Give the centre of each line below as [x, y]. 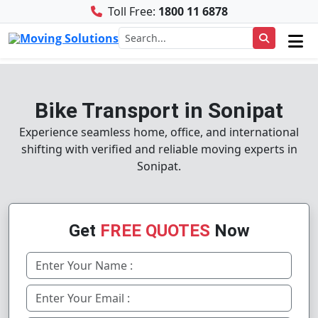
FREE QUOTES [155, 231]
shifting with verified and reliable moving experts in [159, 149]
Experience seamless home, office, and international [159, 132]
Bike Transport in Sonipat [159, 110]
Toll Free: [131, 11]
